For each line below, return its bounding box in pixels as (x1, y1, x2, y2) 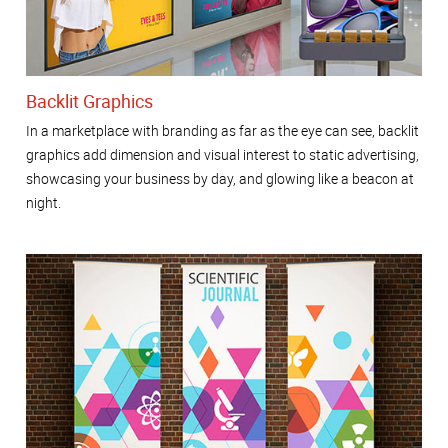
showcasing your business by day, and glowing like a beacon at (26, 169, 414, 189)
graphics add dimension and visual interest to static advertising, (26, 145, 419, 165)
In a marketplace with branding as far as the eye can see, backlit (26, 121, 419, 141)
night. (26, 193, 61, 213)
